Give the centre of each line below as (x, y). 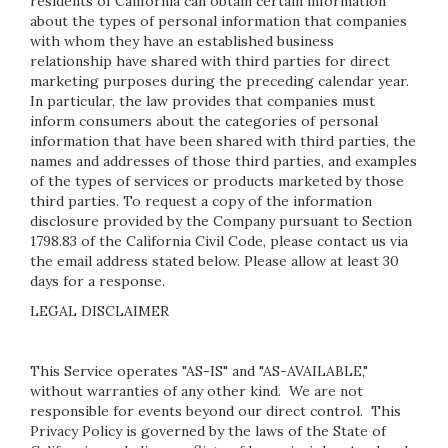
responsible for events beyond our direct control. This (215, 411)
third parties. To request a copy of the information (201, 201)
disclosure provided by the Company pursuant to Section (221, 221)
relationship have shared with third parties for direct (210, 61)
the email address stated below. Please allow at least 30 (214, 261)
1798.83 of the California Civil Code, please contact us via (219, 241)
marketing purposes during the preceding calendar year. (219, 81)
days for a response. (97, 281)
